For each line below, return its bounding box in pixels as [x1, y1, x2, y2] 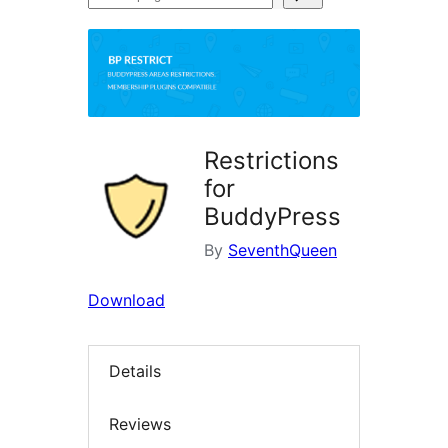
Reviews [109, 413, 171, 434]
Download [88, 290, 165, 311]
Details [109, 361, 161, 382]
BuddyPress [204, 202, 341, 232]
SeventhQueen [228, 240, 337, 261]
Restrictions [204, 146, 339, 176]
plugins [87, 13, 141, 33]
